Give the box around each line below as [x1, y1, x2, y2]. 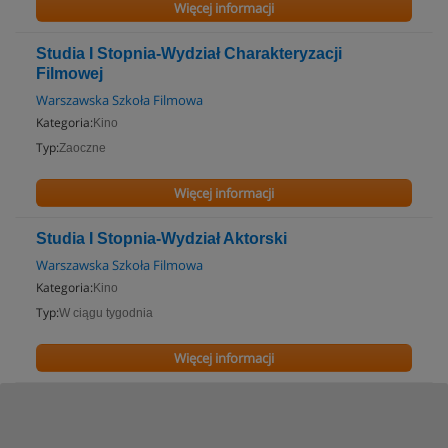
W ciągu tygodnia [59, 306, 153, 320]
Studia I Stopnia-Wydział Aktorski [36, 230, 287, 247]
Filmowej [36, 65, 103, 82]
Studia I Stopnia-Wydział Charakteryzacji [36, 45, 342, 62]
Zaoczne [59, 141, 106, 155]
